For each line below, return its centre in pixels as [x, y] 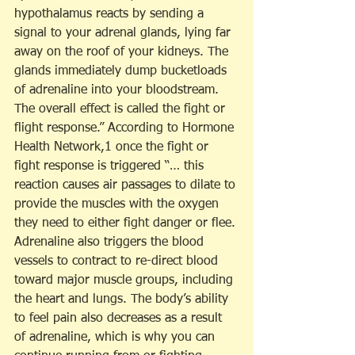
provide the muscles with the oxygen [118, 205]
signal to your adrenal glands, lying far [124, 34]
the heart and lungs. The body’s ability [123, 300]
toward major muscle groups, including [126, 281]
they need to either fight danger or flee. [127, 224]
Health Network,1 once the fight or [113, 148]
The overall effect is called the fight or [122, 110]
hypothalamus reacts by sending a [111, 15]
